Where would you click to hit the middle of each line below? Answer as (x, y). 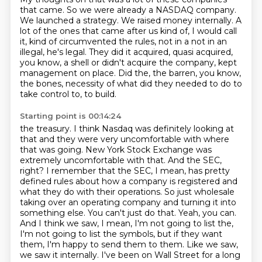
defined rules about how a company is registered (121, 181)
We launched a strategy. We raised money (107, 20)
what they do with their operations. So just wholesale (127, 192)
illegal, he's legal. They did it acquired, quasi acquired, (126, 52)
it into (224, 202)
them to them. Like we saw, (180, 244)
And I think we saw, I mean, (77, 223)
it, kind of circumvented (69, 42)
